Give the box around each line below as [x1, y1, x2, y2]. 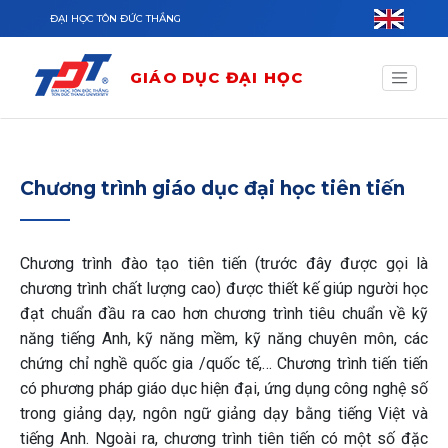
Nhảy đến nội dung [4, 2, 133, 21]
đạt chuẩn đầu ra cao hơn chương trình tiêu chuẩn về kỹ [20, 304, 428, 323]
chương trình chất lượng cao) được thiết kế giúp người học [20, 279, 428, 298]
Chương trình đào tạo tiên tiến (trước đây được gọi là [20, 254, 428, 273]
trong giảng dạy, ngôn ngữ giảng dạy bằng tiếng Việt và [20, 404, 428, 423]
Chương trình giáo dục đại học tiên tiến [20, 177, 405, 200]
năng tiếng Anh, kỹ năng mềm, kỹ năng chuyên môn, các [20, 329, 428, 348]
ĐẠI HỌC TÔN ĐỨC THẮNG [50, 12, 181, 25]
